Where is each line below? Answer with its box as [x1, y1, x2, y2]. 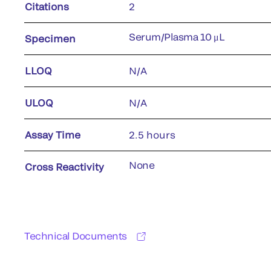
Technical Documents [24, 229, 127, 241]
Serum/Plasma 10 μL [129, 30, 225, 42]
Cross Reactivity [25, 160, 104, 172]
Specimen [25, 32, 76, 44]
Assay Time [25, 128, 80, 140]
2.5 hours [129, 128, 175, 140]
